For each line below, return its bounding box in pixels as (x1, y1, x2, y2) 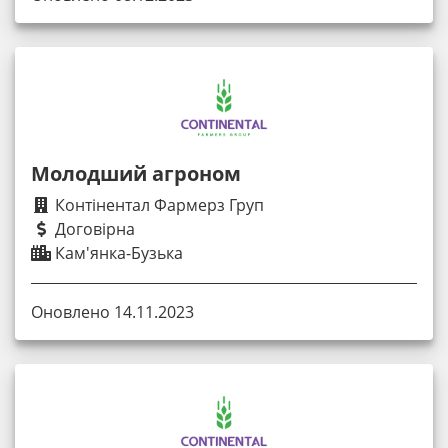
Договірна (51, 218, 135, 241)
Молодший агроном (31, 160, 241, 188)
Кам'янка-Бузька (51, 242, 183, 265)
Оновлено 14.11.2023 (31, 301, 194, 324)
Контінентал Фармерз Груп (51, 194, 264, 217)
